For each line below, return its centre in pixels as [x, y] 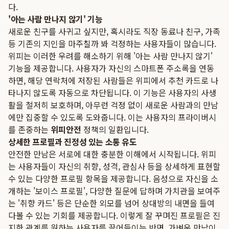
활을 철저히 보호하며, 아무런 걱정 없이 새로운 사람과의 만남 [113, 105]
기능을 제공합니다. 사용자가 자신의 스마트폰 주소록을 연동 [111, 68]
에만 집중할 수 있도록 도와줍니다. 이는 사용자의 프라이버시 [112, 117]
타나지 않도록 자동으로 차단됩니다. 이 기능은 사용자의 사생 [112, 93]
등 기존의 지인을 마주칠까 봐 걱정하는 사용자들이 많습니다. [112, 43]
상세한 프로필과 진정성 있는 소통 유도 [73, 142]
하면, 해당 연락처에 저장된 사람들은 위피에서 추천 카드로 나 [113, 80]
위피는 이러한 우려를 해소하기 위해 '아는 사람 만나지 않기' [110, 56]
